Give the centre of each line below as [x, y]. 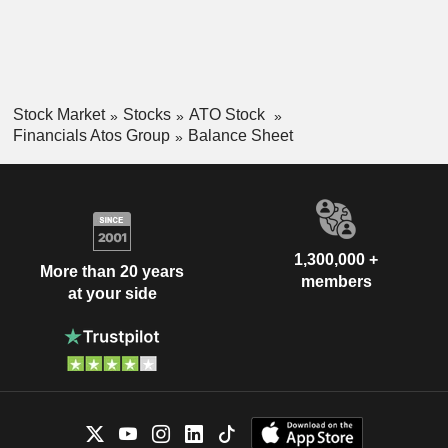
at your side [112, 294]
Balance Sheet [240, 135]
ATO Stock [228, 115]
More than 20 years [112, 272]
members [336, 281]
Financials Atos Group [91, 135]
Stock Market [58, 115]
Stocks [146, 115]
